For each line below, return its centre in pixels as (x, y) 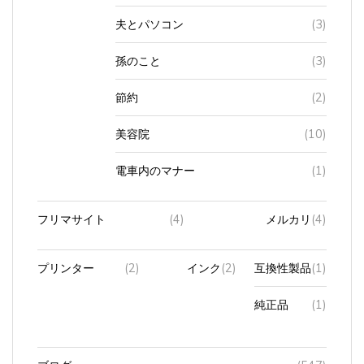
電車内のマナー (156, 161)
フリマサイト (71, 210)
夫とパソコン (150, 15)
